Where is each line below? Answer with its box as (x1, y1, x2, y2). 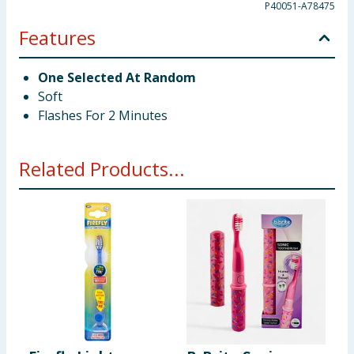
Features (19, 24, 96, 51)
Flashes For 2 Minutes (38, 107, 168, 124)
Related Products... (19, 156, 185, 182)
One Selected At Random (38, 69, 196, 86)
